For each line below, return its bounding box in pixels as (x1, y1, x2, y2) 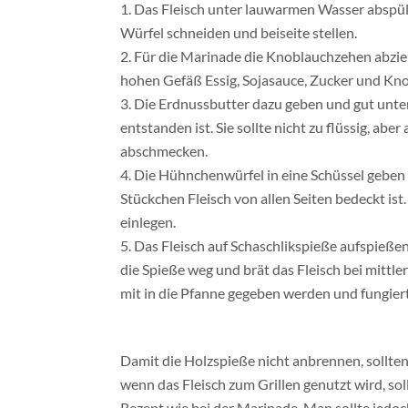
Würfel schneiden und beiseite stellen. (120, 24, 357, 41)
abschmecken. (120, 142, 208, 159)
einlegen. (120, 213, 176, 230)
